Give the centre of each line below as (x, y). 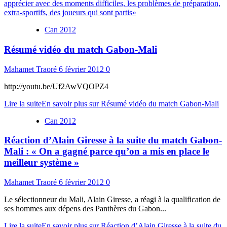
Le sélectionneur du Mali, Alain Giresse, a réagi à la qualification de (112, 199)
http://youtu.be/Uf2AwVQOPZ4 (56, 86)
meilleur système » (42, 163)
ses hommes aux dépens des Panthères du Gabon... (85, 208)
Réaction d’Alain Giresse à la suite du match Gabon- (113, 140)
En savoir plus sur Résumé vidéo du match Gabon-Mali (130, 103)
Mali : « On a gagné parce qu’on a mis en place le (107, 152)
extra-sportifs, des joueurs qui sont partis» (70, 13)
